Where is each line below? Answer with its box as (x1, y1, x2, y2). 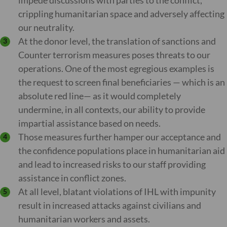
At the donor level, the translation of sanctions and (18, 35, 216, 47)
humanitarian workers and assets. (18, 213, 150, 224)
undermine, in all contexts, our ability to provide (18, 104, 205, 115)
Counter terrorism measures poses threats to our (18, 49, 210, 60)
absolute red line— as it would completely (18, 90, 181, 101)
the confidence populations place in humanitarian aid (18, 145, 225, 156)
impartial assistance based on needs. (18, 118, 161, 129)
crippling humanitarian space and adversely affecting (18, 8, 224, 19)
